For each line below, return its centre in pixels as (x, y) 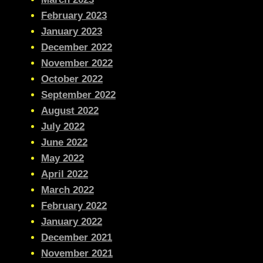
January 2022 (71, 221)
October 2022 (72, 79)
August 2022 (70, 110)
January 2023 (71, 31)
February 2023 (74, 15)
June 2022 (64, 142)
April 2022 (64, 174)
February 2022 (74, 205)
